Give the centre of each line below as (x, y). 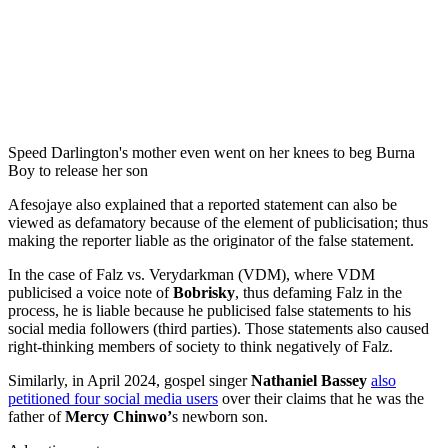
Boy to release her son (78, 170)
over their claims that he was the (321, 398)
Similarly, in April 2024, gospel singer (129, 380)
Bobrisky (204, 292)
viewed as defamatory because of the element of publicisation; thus (218, 222)
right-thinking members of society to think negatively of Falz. (200, 346)
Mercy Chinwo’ (118, 416)
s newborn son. (220, 416)
